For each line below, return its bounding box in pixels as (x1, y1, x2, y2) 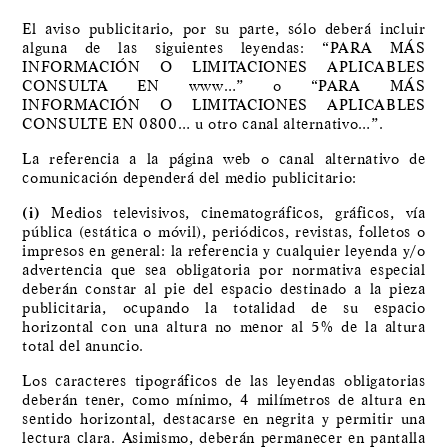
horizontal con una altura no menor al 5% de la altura (22, 317, 426, 338)
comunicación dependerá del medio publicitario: (22, 168, 357, 189)
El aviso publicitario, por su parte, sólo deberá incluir (22, 19, 426, 40)
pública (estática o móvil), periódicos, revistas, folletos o (22, 222, 426, 243)
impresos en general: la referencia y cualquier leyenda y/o (22, 241, 426, 262)
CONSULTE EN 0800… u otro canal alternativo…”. (22, 114, 384, 135)
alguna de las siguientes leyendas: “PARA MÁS (22, 38, 426, 59)
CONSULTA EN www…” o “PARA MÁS (22, 76, 426, 97)
